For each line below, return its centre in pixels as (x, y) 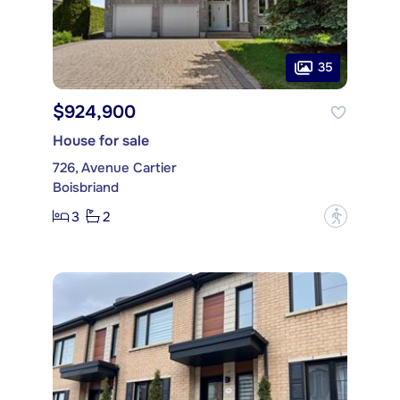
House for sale (101, 141)
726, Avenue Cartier (115, 168)
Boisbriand (86, 188)
